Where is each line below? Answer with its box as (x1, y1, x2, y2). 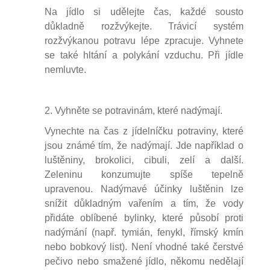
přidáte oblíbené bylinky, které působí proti (45, 213, 243, 223)
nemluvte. (45, 64, 89, 75)
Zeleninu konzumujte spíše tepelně (45, 169, 243, 180)
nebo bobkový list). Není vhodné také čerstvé (45, 242, 243, 252)
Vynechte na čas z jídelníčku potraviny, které (45, 126, 243, 136)
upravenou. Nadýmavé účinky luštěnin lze (45, 184, 243, 194)
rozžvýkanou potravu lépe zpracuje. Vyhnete (45, 36, 243, 46)
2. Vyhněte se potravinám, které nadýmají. (45, 105, 225, 116)
